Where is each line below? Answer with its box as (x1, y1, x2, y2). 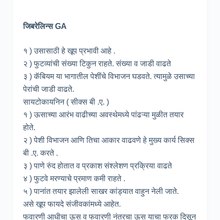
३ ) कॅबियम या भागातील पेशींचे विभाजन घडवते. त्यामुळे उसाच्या (23, 72, 195, 81)
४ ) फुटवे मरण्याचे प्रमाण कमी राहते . (23, 174, 125, 183)
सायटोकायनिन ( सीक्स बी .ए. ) (23, 97, 109, 106)
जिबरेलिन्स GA (23, 22, 67, 30)
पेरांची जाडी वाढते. (23, 84, 74, 93)
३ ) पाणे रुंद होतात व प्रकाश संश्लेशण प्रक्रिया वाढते (23, 161, 172, 170)
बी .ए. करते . (23, 148, 58, 157)
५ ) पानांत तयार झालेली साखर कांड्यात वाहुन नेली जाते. (23, 187, 179, 195)
